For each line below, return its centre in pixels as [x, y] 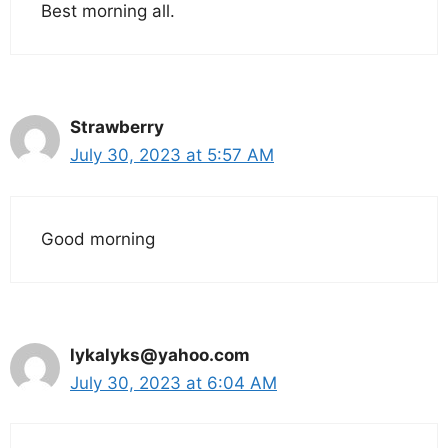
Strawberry [117, 127]
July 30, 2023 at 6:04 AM [173, 382]
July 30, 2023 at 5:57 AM [172, 155]
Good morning [98, 238]
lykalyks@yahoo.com [160, 354]
